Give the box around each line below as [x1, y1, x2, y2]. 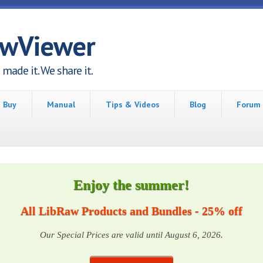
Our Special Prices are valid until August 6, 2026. [39, 229, 223, 240]
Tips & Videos [105, 99, 160, 110]
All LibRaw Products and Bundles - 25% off [20, 204, 242, 217]
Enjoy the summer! [73, 177, 190, 193]
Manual [47, 99, 76, 110]
